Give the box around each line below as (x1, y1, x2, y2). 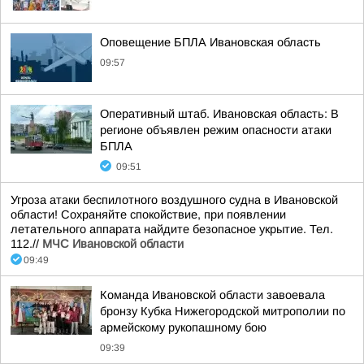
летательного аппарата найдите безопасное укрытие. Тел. (11, 223, 333, 236)
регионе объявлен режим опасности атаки (100, 123, 331, 136)
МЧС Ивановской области (42, 237, 184, 250)
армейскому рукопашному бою (100, 321, 266, 334)
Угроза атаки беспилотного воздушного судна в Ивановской (11, 193, 338, 206)
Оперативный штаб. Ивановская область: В (100, 107, 339, 120)
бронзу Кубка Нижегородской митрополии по (100, 305, 345, 318)
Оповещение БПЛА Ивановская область (100, 36, 321, 49)
